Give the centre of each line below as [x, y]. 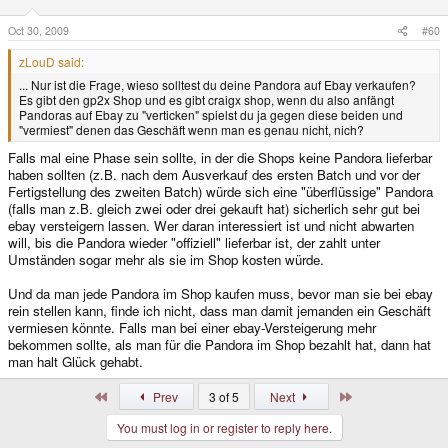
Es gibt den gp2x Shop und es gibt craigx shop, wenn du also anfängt [206, 99]
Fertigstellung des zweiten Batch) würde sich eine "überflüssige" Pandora [220, 191]
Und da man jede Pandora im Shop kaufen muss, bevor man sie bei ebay [220, 293]
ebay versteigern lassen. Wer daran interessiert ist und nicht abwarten [211, 225]
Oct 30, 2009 [38, 30]
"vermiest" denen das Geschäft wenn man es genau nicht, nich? [191, 129]
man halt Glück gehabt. [75, 361]
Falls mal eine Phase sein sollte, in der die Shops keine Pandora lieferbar [220, 157]
